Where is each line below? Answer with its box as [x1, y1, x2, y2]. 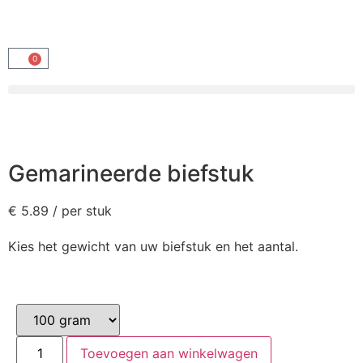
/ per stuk [53, 203, 112, 219]
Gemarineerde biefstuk [8, 160, 254, 187]
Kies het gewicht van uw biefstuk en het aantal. [8, 238, 298, 254]
